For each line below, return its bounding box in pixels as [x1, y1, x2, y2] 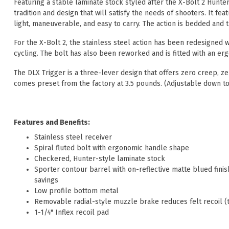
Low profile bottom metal [34, 187, 119, 196]
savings [34, 176, 58, 185]
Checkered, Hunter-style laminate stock [34, 154, 165, 164]
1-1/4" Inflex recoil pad [34, 208, 109, 217]
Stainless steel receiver [34, 133, 112, 142]
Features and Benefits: [14, 118, 90, 127]
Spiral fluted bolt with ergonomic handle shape [34, 144, 189, 153]
